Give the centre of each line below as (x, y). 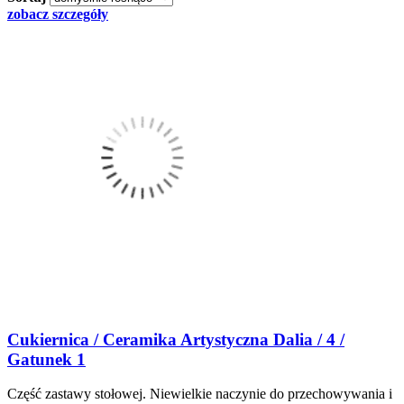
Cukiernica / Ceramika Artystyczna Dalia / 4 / (176, 339)
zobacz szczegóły (58, 14)
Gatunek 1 (46, 359)
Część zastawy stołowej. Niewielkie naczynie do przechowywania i (200, 394)
